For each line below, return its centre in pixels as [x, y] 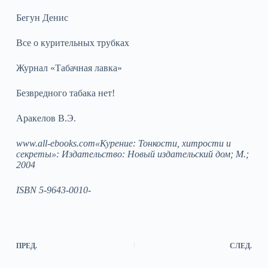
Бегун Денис [42, 17]
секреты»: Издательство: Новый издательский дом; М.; [132, 154]
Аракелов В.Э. [46, 118]
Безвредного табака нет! [65, 93]
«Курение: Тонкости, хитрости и [163, 143]
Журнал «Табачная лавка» [69, 68]
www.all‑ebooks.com [55, 143]
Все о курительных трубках [72, 42]
